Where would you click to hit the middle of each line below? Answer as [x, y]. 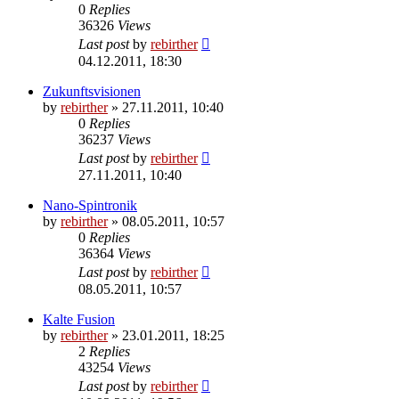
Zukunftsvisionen [92, 91]
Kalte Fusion [79, 319]
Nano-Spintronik [90, 205]
